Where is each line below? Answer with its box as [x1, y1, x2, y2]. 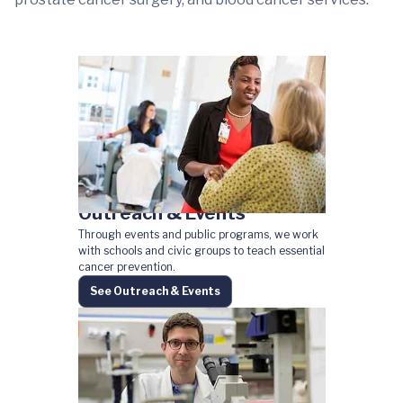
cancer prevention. [77, 259, 175, 273]
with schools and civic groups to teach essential [77, 243, 325, 257]
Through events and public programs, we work [77, 227, 318, 241]
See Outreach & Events [89, 283, 220, 298]
